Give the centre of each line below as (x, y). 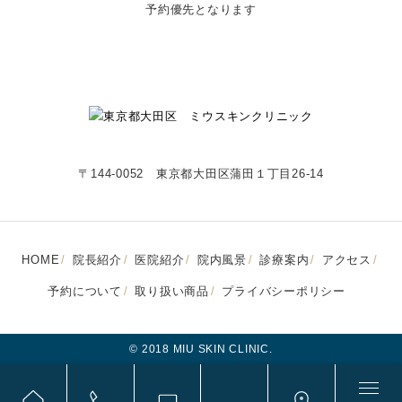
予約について (85, 291)
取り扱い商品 (172, 291)
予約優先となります (201, 10)
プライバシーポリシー (284, 291)
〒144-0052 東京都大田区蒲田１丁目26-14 (201, 174)
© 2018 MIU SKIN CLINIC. (201, 349)
